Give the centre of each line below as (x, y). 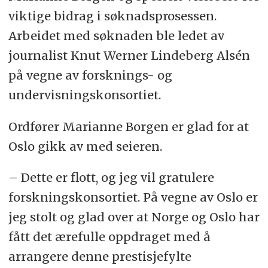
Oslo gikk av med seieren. (85, 146)
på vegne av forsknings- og (90, 75)
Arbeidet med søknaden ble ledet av (116, 35)
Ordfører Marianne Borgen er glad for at (128, 126)
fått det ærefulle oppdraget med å (109, 237)
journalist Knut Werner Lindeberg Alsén (129, 55)
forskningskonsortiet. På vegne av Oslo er (133, 197)
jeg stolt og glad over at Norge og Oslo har (134, 217)
